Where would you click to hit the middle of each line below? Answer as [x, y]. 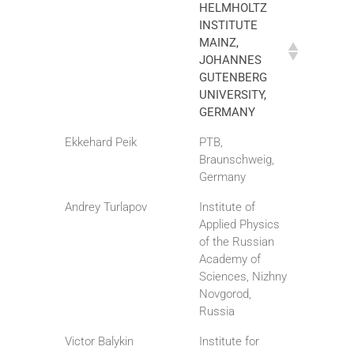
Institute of [227, 207]
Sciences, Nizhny [243, 277]
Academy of [230, 260]
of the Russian [237, 242]
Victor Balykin [99, 342]
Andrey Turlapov [106, 207]
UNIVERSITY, [233, 95]
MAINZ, [219, 43]
